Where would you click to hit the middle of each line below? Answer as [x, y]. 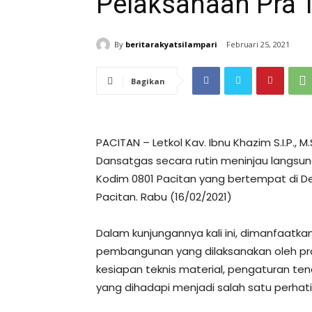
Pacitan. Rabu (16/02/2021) [164, 196]
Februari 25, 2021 [258, 45]
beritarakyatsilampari [171, 45]
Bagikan [148, 81]
